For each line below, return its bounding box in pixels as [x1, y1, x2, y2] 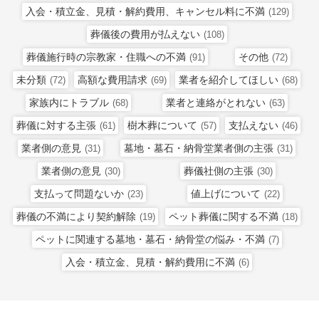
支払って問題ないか [33, 187, 124, 199]
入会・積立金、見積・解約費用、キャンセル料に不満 [25, 5, 265, 17]
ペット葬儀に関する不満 [168, 210, 278, 222]
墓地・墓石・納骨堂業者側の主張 [123, 142, 273, 154]
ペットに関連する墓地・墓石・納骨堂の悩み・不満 [35, 233, 265, 245]
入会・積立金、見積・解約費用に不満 [65, 256, 235, 268]
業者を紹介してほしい [179, 73, 279, 85]
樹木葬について [127, 119, 197, 131]
